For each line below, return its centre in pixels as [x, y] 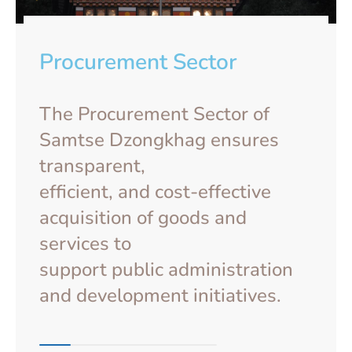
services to [85, 243]
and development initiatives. [160, 295]
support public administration [166, 269]
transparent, [92, 165]
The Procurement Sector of [154, 114]
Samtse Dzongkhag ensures [159, 139]
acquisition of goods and [143, 217]
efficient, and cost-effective [155, 191]
